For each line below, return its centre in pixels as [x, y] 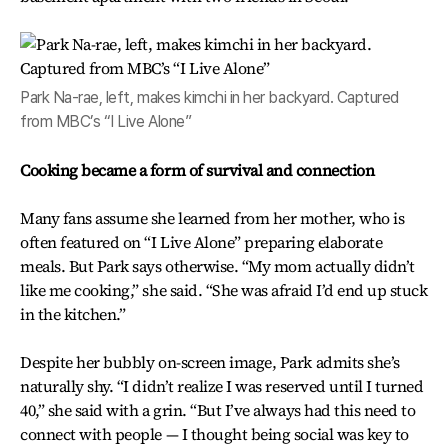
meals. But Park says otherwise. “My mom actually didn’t [217, 266]
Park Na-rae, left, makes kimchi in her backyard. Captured [209, 97]
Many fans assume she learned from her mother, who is [212, 218]
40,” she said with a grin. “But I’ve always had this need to [218, 410]
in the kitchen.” [73, 314]
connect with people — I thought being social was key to [214, 434]
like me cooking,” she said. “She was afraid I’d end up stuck [224, 290]
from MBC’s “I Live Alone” [106, 121]
